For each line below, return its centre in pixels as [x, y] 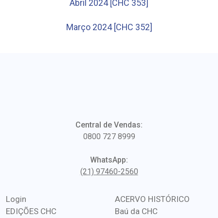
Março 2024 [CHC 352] [109, 27]
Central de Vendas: [109, 125]
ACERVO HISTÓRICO [152, 199]
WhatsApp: [109, 160]
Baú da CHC [136, 211]
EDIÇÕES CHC [31, 211]
